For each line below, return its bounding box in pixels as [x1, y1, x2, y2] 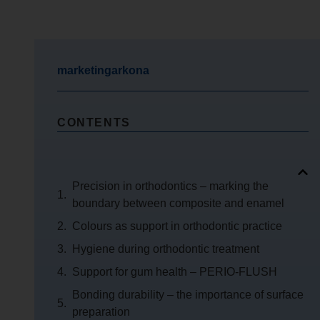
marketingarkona [57, 64, 149, 76]
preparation [72, 306, 130, 318]
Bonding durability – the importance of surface [72, 289, 304, 301]
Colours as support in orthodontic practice [72, 220, 282, 232]
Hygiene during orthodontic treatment [72, 243, 259, 255]
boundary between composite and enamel [72, 197, 284, 209]
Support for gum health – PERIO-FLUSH [72, 266, 277, 278]
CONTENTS [57, 116, 131, 129]
